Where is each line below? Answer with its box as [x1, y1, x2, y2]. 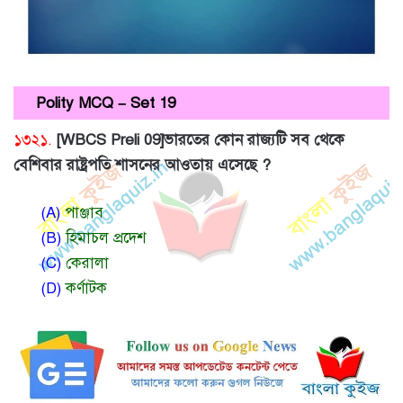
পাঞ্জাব [60, 202, 103, 222]
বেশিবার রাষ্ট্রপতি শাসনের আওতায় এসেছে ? [13, 155, 271, 175]
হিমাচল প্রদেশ [61, 228, 146, 247]
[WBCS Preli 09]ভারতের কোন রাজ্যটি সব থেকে [57, 130, 345, 149]
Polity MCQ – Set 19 [36, 94, 175, 113]
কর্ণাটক [61, 278, 112, 298]
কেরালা [61, 253, 109, 273]
